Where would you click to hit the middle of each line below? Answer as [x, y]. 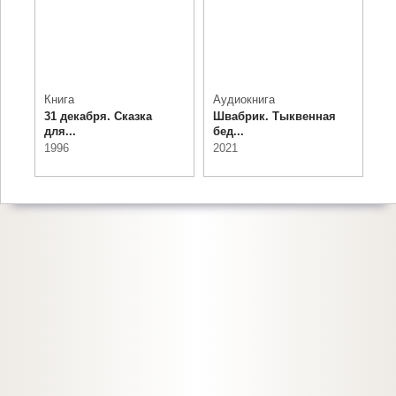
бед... [228, 131]
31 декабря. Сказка [98, 116]
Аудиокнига [244, 99]
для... [60, 131]
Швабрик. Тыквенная [274, 116]
